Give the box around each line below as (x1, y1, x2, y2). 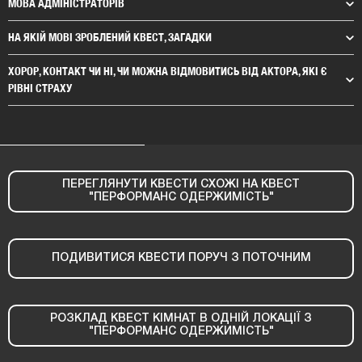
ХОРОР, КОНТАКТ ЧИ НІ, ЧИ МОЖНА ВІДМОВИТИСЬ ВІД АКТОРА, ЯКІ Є (8, 64, 327, 78)
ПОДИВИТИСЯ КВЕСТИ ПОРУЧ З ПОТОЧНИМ (51, 252, 311, 263)
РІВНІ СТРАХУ (8, 81, 72, 95)
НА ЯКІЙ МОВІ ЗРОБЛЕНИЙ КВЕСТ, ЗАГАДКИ (8, 30, 212, 44)
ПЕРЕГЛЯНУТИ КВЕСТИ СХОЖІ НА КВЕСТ (62, 179, 300, 190)
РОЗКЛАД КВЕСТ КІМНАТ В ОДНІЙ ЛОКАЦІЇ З (50, 313, 312, 324)
